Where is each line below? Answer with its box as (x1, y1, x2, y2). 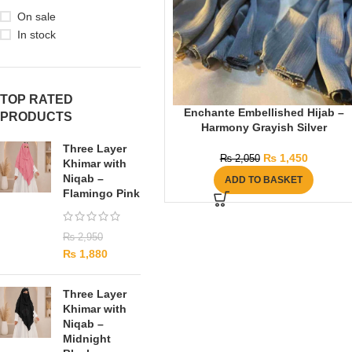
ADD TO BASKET (225, 174, 303, 186)
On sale (17, 10, 56, 23)
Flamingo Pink (63, 187, 140, 200)
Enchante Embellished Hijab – (183, 106, 344, 119)
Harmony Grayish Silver (200, 121, 327, 134)
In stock (17, 28, 56, 41)
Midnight (63, 332, 111, 345)
